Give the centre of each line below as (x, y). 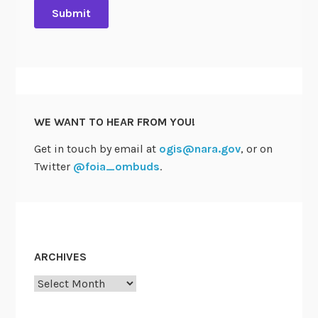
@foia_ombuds (116, 166)
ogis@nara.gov (199, 148)
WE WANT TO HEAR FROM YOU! (114, 121)
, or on (256, 148)
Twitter (53, 166)
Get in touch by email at (96, 148)
